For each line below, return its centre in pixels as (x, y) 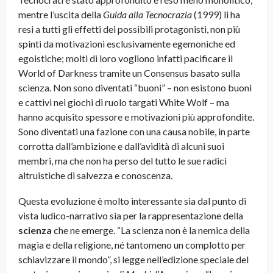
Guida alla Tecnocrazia (147, 15)
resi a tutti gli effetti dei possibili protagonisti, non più (129, 29)
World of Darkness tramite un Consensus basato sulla (129, 73)
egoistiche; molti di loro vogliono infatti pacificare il (126, 58)
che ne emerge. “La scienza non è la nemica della (151, 230)
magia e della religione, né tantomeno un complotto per (132, 245)
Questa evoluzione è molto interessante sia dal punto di (132, 201)
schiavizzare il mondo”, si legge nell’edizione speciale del (133, 260)
